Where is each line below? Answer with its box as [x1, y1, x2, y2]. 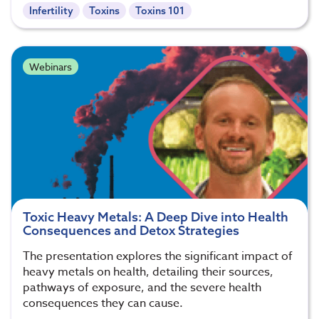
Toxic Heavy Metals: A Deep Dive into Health [23, 209, 288, 226]
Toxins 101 [135, 4, 185, 18]
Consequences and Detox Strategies [23, 222, 239, 239]
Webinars [28, 60, 72, 74]
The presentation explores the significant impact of [23, 248, 293, 266]
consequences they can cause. [23, 295, 183, 313]
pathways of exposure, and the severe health [23, 279, 261, 297]
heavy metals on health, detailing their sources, [23, 263, 273, 281]
